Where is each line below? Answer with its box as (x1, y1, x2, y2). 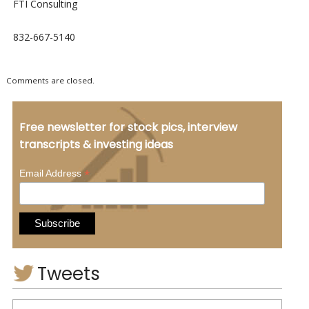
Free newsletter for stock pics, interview (19, 119, 237, 135)
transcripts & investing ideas (19, 136, 173, 152)
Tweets (37, 261, 100, 286)
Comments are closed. (6, 75, 94, 86)
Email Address (19, 167, 84, 179)
